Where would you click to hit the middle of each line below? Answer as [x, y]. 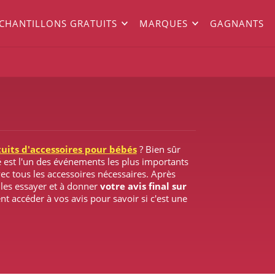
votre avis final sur [143, 186]
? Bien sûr [158, 149]
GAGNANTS [237, 23]
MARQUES [163, 23]
